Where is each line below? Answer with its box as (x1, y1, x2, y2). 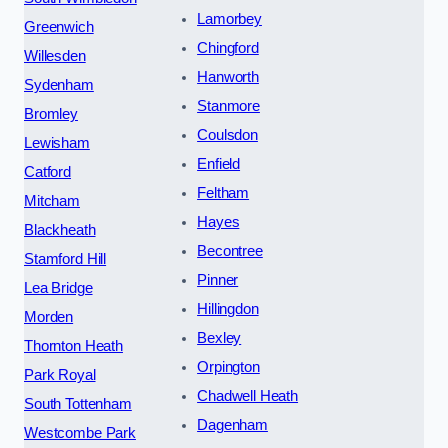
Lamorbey (197, 10, 262, 27)
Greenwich (24, 18, 94, 35)
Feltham (197, 184, 250, 201)
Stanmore (197, 97, 260, 114)
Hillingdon (197, 300, 259, 317)
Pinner (197, 271, 239, 288)
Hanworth (197, 68, 259, 85)
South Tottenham (24, 395, 132, 412)
